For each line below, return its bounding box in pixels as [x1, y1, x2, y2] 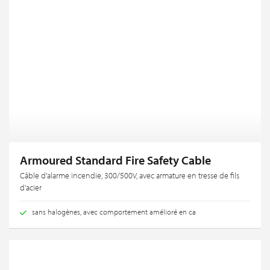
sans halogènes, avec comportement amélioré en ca [32, 206, 196, 216]
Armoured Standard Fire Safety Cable [20, 152, 211, 168]
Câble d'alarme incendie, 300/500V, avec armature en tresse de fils [20, 169, 239, 181]
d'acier [20, 181, 42, 193]
